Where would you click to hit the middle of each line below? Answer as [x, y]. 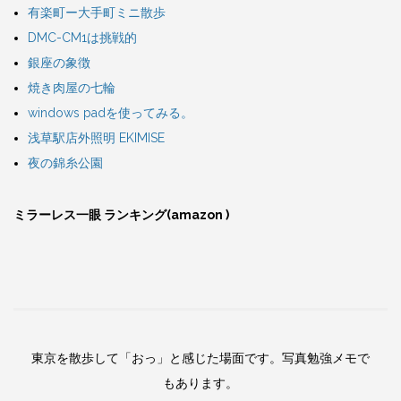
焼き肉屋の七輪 [72, 88]
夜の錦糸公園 [65, 163]
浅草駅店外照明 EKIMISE [96, 138]
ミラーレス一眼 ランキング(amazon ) [121, 215]
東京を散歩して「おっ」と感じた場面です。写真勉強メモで [200, 358]
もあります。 [200, 384]
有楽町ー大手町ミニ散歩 [97, 13]
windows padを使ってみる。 [111, 113]
